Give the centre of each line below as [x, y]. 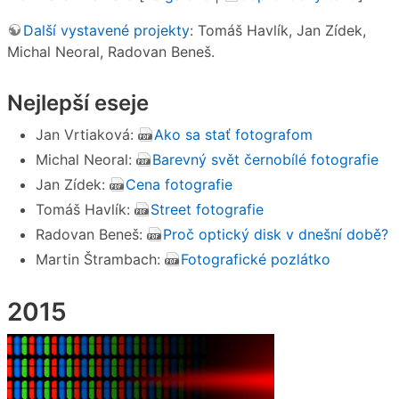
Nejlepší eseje [78, 102]
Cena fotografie [179, 184]
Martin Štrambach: [100, 259]
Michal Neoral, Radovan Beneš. [111, 51]
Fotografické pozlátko [256, 259]
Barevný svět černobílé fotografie [265, 159]
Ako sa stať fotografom [233, 134]
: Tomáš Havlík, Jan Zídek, [278, 30]
